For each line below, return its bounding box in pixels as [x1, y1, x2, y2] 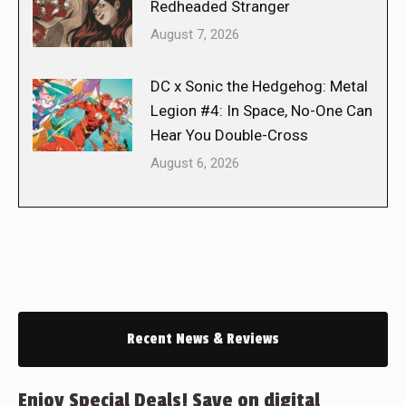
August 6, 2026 [150, 155, 239, 172]
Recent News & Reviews [127, 330, 279, 349]
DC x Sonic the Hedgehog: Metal [150, 77, 368, 96]
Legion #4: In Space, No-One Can [150, 101, 372, 121]
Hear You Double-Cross [150, 126, 308, 145]
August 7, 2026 [150, 26, 239, 43]
